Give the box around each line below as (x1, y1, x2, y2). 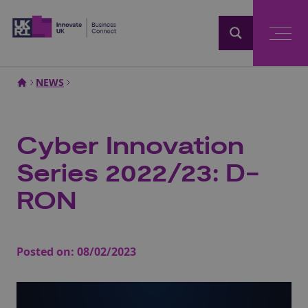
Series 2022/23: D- (16, 158, 259, 190)
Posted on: (16, 244, 77, 259)
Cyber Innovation (16, 131, 244, 163)
